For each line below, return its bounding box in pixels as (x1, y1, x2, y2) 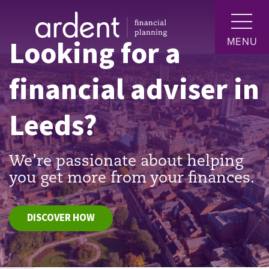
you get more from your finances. (9, 171, 255, 186)
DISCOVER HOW (27, 211, 95, 225)
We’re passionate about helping (9, 154, 243, 169)
